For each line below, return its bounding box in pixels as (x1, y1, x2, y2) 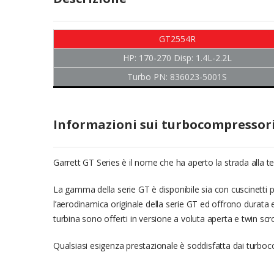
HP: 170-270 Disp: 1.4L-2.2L (122, 52, 232, 64)
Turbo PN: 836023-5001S (127, 71, 227, 83)
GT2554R (158, 33, 196, 45)
